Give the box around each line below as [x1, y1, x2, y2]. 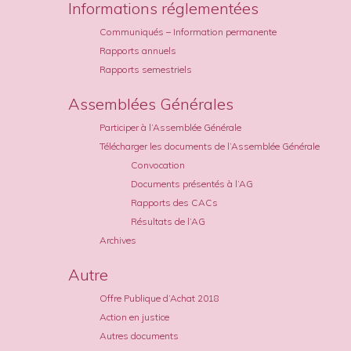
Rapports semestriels [100, 63, 192, 75]
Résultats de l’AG [131, 215, 205, 227]
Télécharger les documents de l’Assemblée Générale [100, 139, 320, 152]
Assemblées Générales [68, 93, 233, 114]
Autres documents [100, 329, 179, 342]
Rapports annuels [100, 44, 176, 56]
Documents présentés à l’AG [131, 177, 253, 190]
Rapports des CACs [131, 196, 218, 208]
